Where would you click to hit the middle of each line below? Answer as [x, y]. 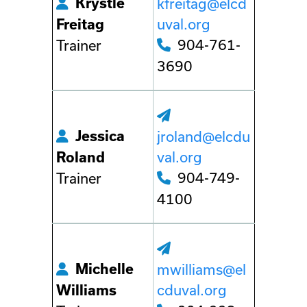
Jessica [100, 136]
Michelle [105, 269]
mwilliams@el [201, 269]
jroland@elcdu [204, 136]
